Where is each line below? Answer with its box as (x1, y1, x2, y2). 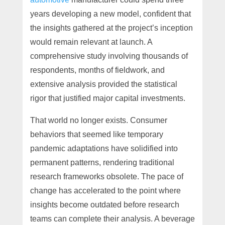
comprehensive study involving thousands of (30, 51, 188, 60)
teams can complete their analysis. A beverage (30, 214, 195, 223)
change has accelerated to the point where (30, 186, 181, 195)
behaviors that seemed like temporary (30, 130, 163, 139)
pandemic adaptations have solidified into (30, 144, 178, 153)
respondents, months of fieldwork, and (30, 65, 165, 74)
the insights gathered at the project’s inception (30, 23, 193, 32)
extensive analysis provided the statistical (30, 79, 177, 88)
